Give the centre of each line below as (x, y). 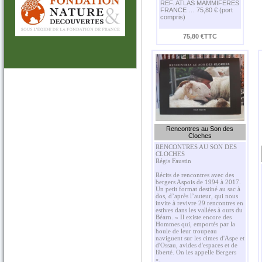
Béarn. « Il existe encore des (194, 217)
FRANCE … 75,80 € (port (196, 10)
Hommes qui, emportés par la (195, 224)
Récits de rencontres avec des (195, 175)
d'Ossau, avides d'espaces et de (196, 245)
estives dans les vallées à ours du (199, 210)
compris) (175, 17)
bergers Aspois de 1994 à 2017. (198, 182)
